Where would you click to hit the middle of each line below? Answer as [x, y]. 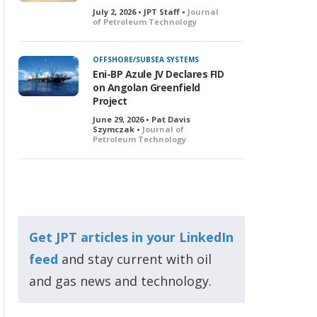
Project [110, 101]
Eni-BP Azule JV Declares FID [158, 74]
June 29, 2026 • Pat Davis [142, 119]
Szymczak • [117, 129]
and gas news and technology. [120, 281]
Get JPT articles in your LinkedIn [131, 237]
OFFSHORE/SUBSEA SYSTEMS [146, 59]
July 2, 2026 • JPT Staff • [140, 12]
